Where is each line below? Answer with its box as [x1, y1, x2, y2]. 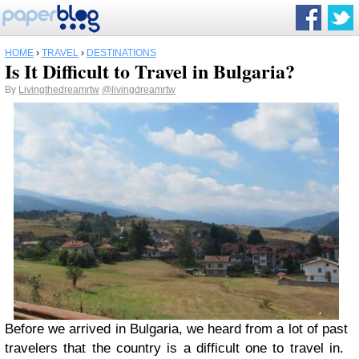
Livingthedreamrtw [18, 84, 99, 95]
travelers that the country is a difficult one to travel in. [5, 341, 348, 357]
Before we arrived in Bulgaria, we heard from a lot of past [5, 321, 348, 337]
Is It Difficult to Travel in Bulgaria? [5, 57, 295, 85]
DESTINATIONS [87, 47, 156, 58]
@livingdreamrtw [102, 84, 175, 95]
